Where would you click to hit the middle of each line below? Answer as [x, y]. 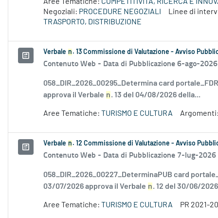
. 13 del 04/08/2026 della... [156, 95]
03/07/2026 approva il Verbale [95, 187]
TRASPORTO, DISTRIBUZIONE [92, 22]
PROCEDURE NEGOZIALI [120, 12]
